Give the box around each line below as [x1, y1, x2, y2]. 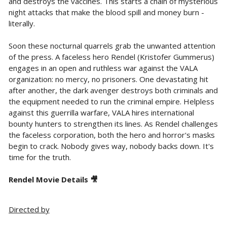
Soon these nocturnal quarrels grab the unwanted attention [8, 40, 215, 51]
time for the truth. [8, 152, 71, 162]
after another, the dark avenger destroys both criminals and [8, 85, 218, 95]
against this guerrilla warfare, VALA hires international [8, 107, 194, 118]
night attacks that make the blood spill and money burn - [8, 7, 204, 17]
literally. [8, 18, 35, 28]
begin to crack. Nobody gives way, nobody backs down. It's [8, 140, 214, 151]
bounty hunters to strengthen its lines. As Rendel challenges [8, 118, 218, 129]
